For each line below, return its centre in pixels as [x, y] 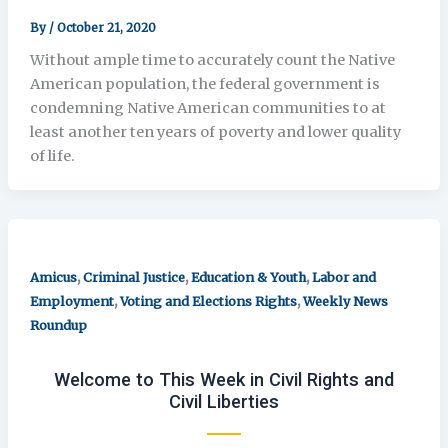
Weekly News [345, 300]
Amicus [53, 276]
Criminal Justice [133, 276]
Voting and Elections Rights [208, 300]
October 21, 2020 [106, 28]
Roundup [58, 324]
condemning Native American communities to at [207, 107]
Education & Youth [248, 276]
